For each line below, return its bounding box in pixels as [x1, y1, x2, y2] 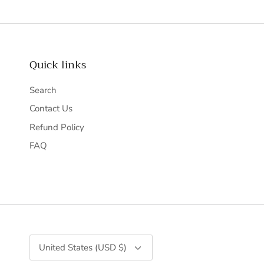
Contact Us [29, 103, 72, 115]
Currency [29, 233, 57, 243]
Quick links [29, 55, 86, 74]
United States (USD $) [39, 241, 127, 253]
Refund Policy [29, 121, 84, 133]
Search [29, 84, 57, 96]
